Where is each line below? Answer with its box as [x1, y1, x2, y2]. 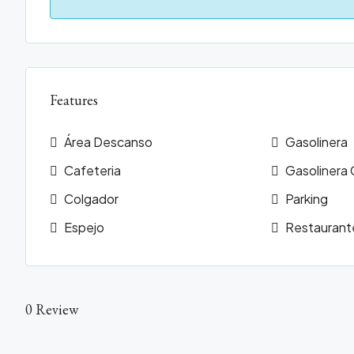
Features [50, 91, 98, 109]
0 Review [25, 299, 78, 318]
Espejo [64, 219, 104, 235]
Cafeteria [64, 162, 121, 179]
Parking [285, 190, 329, 207]
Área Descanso [64, 134, 153, 150]
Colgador [64, 190, 119, 207]
